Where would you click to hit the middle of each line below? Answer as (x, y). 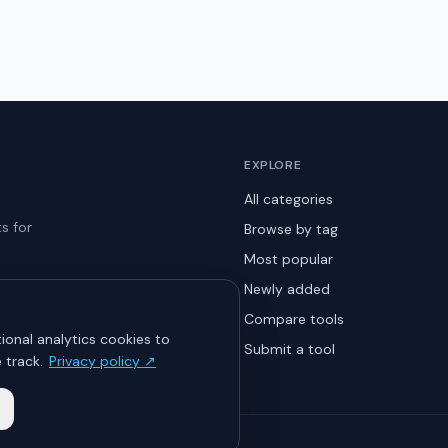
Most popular (288, 259)
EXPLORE (273, 165)
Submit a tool (289, 349)
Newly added (287, 289)
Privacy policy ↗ (102, 361)
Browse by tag (291, 229)
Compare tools (294, 319)
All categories (288, 199)
